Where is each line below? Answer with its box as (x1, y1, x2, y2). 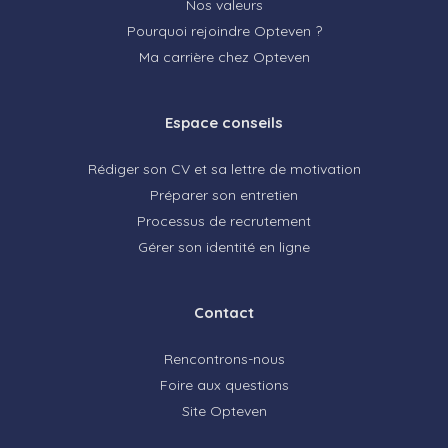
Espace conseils (165, 112, 283, 132)
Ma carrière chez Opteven (138, 47, 310, 66)
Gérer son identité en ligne (138, 237, 310, 256)
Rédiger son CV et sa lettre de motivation (87, 159, 361, 178)
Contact (194, 302, 254, 322)
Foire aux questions (159, 375, 289, 394)
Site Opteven (181, 401, 267, 420)
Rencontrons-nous (163, 349, 285, 368)
